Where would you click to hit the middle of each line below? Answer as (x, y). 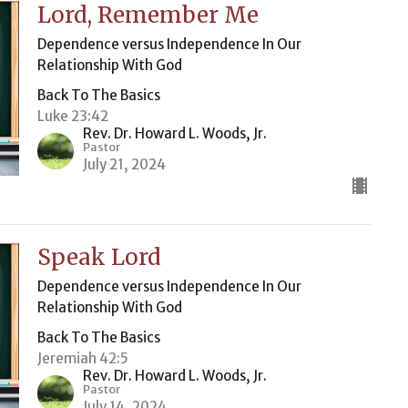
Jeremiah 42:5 (82, 358)
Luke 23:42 (72, 116)
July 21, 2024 (124, 164)
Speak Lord (99, 257)
